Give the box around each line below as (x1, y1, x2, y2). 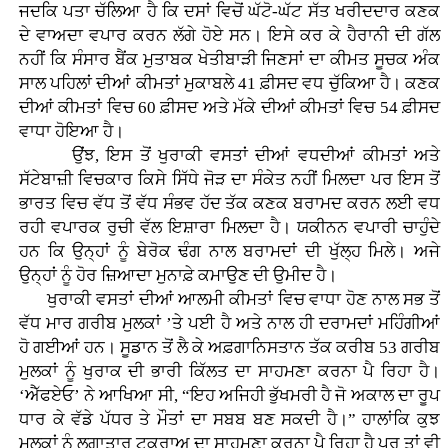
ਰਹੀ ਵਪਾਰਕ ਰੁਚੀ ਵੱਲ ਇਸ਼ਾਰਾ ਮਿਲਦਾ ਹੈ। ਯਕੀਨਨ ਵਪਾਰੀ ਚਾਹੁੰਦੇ (18, 218, 441, 238)
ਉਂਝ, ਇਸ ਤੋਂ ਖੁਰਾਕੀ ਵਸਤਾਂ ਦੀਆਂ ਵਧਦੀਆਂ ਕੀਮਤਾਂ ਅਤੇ (18, 146, 441, 166)
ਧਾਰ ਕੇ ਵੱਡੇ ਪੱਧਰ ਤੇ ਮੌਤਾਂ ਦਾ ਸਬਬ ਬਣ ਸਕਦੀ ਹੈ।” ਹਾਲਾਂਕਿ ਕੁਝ (18, 410, 441, 430)
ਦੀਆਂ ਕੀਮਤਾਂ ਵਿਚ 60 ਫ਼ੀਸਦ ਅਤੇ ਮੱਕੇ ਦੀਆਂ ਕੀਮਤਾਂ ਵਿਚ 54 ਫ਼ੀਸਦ (18, 98, 441, 118)
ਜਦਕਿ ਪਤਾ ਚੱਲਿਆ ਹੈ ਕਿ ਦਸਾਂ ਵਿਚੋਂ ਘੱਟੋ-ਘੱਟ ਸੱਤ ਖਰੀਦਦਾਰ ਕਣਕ (18, 2, 441, 22)
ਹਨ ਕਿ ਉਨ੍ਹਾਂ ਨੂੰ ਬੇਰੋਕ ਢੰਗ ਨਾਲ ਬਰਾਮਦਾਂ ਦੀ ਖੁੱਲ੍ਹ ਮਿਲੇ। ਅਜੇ (18, 242, 441, 262)
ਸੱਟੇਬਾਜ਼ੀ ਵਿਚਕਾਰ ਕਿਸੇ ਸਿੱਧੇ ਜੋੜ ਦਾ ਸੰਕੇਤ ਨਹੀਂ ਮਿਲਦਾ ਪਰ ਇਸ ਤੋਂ (18, 170, 441, 190)
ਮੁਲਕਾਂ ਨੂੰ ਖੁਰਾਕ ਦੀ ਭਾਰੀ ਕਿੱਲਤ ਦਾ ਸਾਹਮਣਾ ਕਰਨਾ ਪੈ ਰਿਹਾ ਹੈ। (18, 362, 441, 382)
